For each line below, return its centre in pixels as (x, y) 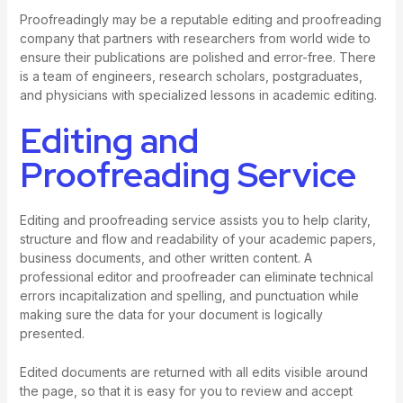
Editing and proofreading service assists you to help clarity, (195, 220)
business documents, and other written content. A (166, 258)
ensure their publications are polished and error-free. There (197, 57)
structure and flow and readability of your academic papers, (197, 239)
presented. (52, 334)
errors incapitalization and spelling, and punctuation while (189, 296)
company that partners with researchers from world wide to (195, 38)
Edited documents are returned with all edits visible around (193, 372)
